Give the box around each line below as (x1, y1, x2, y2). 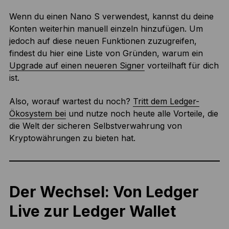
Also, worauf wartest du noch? (9, 96, 133, 107)
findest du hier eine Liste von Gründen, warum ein (9, 48, 203, 59)
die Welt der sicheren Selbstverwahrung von (9, 121, 182, 131)
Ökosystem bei (9, 108, 66, 119)
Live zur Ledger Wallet (9, 202, 176, 221)
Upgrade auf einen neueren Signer (9, 60, 145, 71)
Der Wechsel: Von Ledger (9, 182, 199, 201)
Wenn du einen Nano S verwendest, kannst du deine (9, 11, 214, 22)
